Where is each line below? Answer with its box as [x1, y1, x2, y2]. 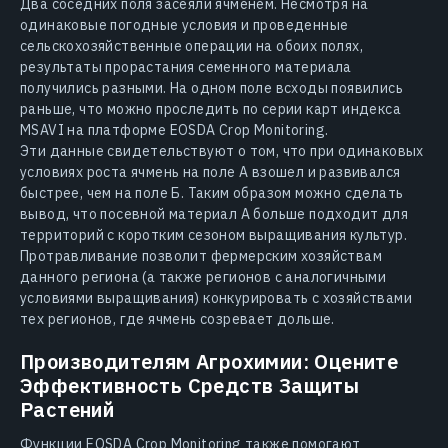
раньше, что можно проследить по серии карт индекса [20, 100, 401, 119]
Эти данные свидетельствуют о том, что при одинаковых [20, 142, 424, 161]
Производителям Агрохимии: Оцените [20, 348, 399, 376]
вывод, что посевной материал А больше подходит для [20, 205, 408, 224]
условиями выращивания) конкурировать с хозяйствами [20, 289, 412, 308]
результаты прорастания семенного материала [20, 58, 352, 77]
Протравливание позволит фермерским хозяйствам [20, 247, 382, 266]
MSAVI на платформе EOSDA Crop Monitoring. [20, 121, 329, 140]
